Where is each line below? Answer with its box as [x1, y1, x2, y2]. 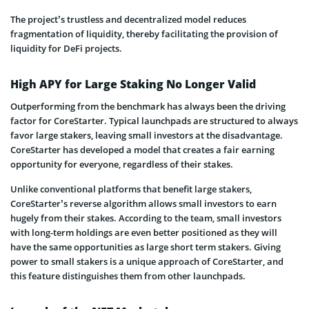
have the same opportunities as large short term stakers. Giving [10, 240, 281, 253]
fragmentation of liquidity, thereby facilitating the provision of [10, 27, 278, 40]
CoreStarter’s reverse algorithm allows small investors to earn [10, 197, 277, 210]
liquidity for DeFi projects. [10, 41, 122, 54]
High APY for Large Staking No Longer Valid [10, 76, 256, 92]
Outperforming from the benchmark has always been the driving [10, 99, 286, 112]
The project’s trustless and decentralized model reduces [10, 12, 246, 26]
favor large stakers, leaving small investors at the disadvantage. [10, 128, 283, 141]
